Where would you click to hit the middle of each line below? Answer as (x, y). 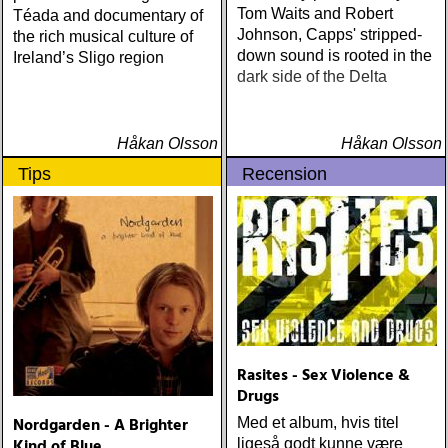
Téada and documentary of (108, 15)
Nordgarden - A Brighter (100, 426)
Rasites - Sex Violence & (323, 376)
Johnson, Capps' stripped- (329, 34)
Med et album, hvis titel (318, 422)
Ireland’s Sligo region (88, 57)
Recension (284, 174)
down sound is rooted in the (334, 55)
